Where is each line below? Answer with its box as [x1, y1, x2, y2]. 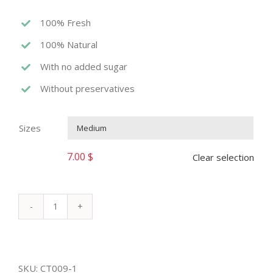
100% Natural [40, 38, 97, 51]
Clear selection [193, 151, 254, 163]
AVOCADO [54, 208, 98, 221]
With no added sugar [40, 60, 127, 73]
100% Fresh [40, 16, 91, 29]
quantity [54, 245, 89, 258]
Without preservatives [40, 82, 135, 95]
